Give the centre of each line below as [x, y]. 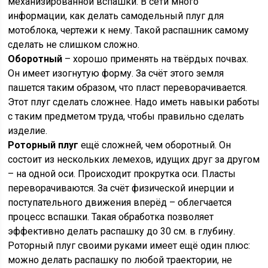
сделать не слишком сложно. [74, 45]
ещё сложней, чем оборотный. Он [155, 145]
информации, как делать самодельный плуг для [116, 16]
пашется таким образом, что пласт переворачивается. [128, 88]
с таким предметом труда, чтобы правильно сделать [126, 116]
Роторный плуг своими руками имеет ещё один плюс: [129, 246]
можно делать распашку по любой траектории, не [120, 260]
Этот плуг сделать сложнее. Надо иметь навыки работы [134, 102]
